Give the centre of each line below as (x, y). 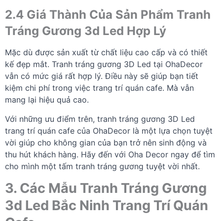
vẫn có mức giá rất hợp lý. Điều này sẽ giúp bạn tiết (102, 76)
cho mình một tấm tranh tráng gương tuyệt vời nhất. (102, 166)
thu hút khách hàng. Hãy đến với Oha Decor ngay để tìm (110, 154)
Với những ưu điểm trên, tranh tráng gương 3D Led (100, 119)
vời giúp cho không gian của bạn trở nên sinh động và (106, 142)
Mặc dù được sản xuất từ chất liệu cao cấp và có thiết (106, 52)
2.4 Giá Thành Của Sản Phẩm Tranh (108, 14)
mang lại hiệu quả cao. (47, 99)
